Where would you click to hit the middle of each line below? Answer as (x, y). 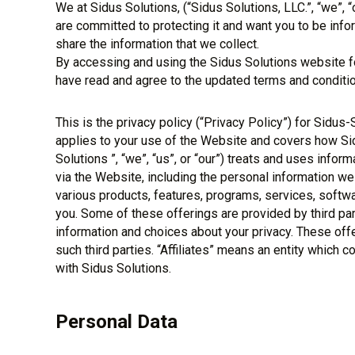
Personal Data (116, 322)
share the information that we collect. (157, 44)
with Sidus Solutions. (113, 268)
